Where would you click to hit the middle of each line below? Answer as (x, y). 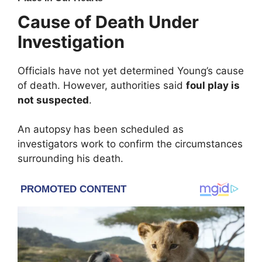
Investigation (71, 42)
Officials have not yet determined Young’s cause (131, 70)
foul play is (213, 85)
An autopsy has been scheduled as (101, 130)
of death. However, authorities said (102, 85)
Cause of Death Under (108, 22)
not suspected (53, 100)
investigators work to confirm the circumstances (130, 144)
